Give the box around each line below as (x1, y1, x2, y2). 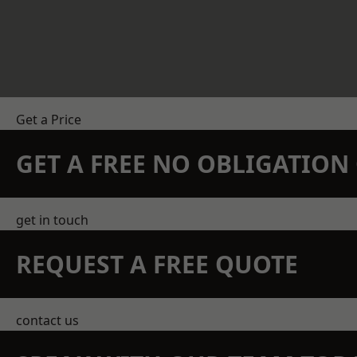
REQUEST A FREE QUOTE (16, 248, 298, 280)
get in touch (16, 211, 88, 229)
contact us (16, 312, 79, 329)
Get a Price (16, 111, 81, 128)
